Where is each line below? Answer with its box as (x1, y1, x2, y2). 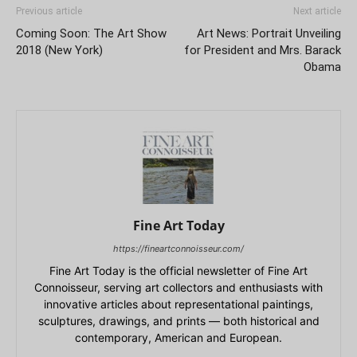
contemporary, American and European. (75, 330, 282, 344)
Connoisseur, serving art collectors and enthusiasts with (34, 280, 323, 294)
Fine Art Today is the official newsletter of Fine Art (49, 263, 308, 277)
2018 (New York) (16, 42, 103, 57)
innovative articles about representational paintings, (44, 296, 313, 311)
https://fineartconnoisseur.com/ (113, 242, 244, 254)
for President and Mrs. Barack (184, 42, 341, 57)
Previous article (16, 5, 82, 17)
